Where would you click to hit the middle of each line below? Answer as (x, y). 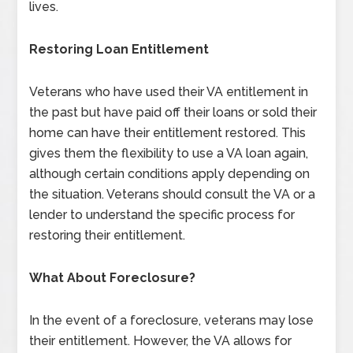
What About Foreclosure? (113, 278)
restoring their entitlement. (108, 236)
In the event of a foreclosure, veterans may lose (172, 321)
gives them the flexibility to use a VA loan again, (169, 154)
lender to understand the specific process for (162, 215)
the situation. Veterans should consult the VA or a (173, 195)
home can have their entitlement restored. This (168, 133)
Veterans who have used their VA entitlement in (169, 92)
